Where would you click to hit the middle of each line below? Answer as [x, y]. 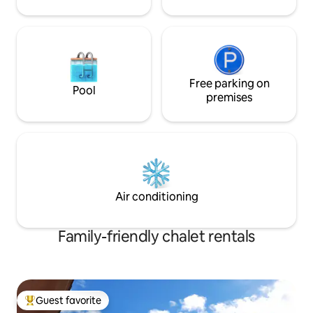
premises [229, 97]
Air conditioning [156, 196]
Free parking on [229, 83]
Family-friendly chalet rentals [156, 236]
